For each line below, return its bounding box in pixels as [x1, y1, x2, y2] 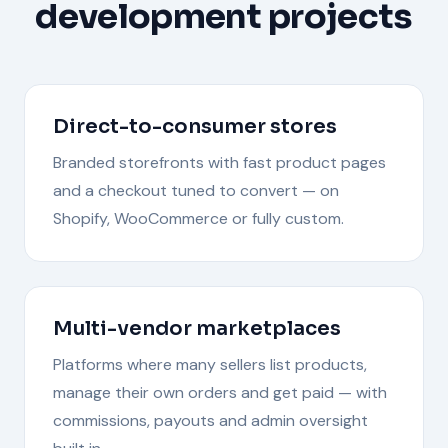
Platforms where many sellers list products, [53, 353, 367, 375]
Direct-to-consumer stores [53, 113, 337, 139]
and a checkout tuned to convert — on [53, 179, 339, 201]
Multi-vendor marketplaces [53, 315, 341, 341]
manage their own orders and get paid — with [53, 381, 387, 403]
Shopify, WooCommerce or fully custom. [53, 207, 344, 229]
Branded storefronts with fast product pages [53, 151, 386, 173]
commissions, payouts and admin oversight [53, 409, 368, 431]
